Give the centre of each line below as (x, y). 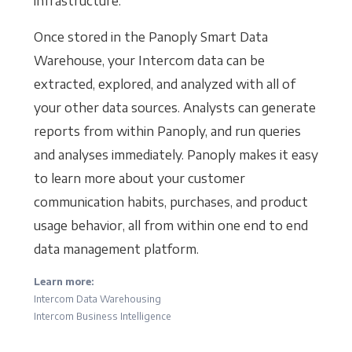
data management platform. (116, 249)
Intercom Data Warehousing (97, 299)
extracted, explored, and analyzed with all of (164, 84)
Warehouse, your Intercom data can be (149, 60)
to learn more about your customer (139, 178)
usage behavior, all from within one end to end (170, 225)
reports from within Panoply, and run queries (167, 131)
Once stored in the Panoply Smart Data (150, 37)
